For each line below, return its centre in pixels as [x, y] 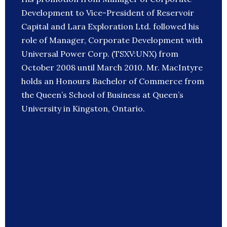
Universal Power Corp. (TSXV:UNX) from [100, 54]
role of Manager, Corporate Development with [112, 40]
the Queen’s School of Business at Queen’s [102, 95]
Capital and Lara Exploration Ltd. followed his [110, 27]
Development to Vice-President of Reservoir [108, 13]
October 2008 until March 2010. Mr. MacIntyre [112, 68]
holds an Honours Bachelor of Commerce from [113, 81]
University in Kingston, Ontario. [83, 109]
